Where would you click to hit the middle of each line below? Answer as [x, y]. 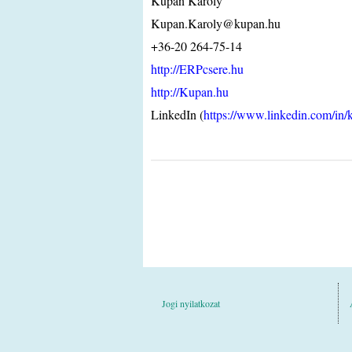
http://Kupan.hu [190, 92]
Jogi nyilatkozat [191, 303]
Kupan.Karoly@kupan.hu [216, 23]
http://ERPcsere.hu [197, 69]
